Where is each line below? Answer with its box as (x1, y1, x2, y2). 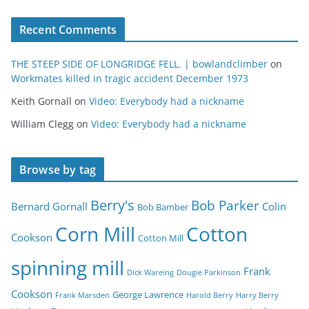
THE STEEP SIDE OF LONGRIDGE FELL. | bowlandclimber (11, 57, 268, 70)
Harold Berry (186, 290, 233, 300)
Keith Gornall (11, 94, 72, 108)
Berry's (90, 195, 134, 215)
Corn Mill (55, 220, 135, 247)
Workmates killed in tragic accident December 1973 (11, 71, 248, 85)
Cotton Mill (138, 231, 183, 244)
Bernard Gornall (11, 199, 88, 213)
